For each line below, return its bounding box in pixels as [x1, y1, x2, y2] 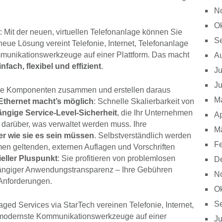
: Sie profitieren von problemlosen [57, 154, 175, 163]
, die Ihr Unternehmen [117, 109, 193, 117]
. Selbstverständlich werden [94, 131, 191, 140]
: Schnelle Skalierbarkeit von [94, 97, 194, 106]
